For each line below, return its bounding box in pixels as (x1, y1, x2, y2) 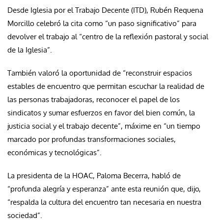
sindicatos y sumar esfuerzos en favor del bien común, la (7, 108, 195, 118)
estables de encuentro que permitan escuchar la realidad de (7, 82, 204, 91)
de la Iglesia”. (7, 45, 52, 55)
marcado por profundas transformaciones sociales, (7, 135, 176, 144)
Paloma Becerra (97, 171, 148, 181)
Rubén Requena (150, 5, 203, 15)
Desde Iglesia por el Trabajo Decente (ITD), (7, 5, 150, 15)
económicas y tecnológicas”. (7, 148, 102, 158)
